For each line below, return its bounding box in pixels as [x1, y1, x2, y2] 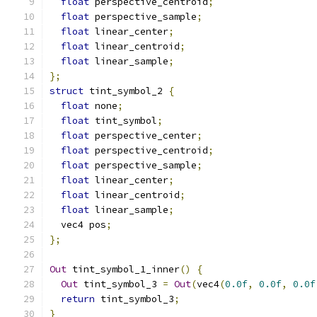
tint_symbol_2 [83, 85, 168, 97]
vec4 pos [50, 219, 106, 231]
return [61, 293, 95, 305]
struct [50, 85, 83, 97]
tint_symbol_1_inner [67, 263, 180, 275]
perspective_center [89, 129, 197, 142]
